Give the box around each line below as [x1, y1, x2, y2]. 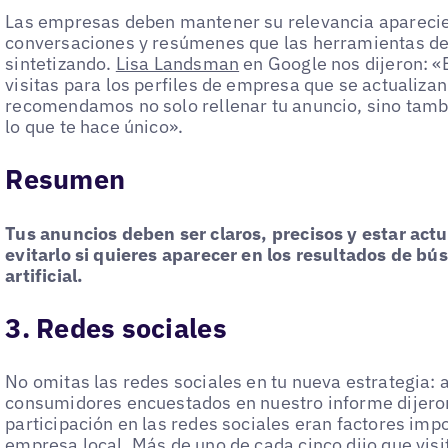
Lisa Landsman [115, 52, 240, 75]
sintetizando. [5, 52, 116, 75]
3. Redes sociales [5, 310, 227, 345]
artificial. [5, 263, 84, 287]
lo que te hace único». [5, 115, 184, 138]
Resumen [5, 162, 126, 197]
